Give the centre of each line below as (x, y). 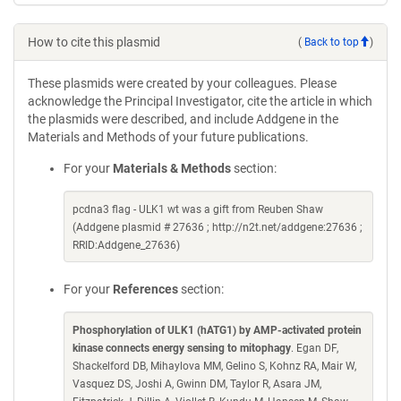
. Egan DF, (315, 348)
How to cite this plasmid (94, 42)
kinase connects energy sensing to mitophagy (182, 348)
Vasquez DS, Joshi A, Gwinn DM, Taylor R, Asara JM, (197, 384)
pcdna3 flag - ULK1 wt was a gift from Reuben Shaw (198, 209)
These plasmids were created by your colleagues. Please (182, 83)
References (145, 289)
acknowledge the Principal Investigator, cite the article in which (200, 101)
